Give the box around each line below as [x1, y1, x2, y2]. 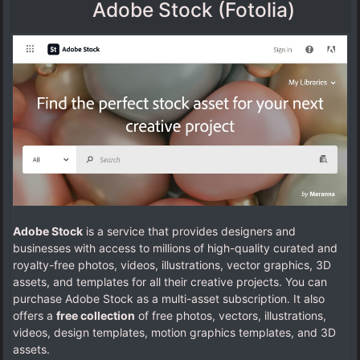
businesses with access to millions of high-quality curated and [13, 241, 337, 256]
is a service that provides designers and [83, 224, 296, 239]
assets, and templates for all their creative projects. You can [13, 275, 327, 289]
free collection [56, 309, 135, 323]
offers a [13, 309, 56, 323]
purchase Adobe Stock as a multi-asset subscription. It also [13, 292, 325, 306]
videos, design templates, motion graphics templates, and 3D [13, 325, 336, 340]
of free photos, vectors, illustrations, [135, 309, 326, 323]
